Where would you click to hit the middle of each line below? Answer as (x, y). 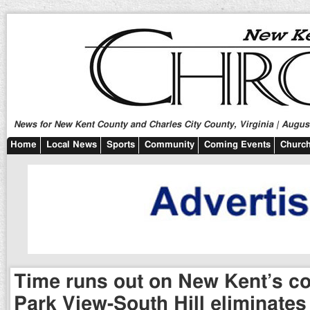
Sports (121, 145)
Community (170, 145)
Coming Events (237, 145)
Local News (72, 145)
